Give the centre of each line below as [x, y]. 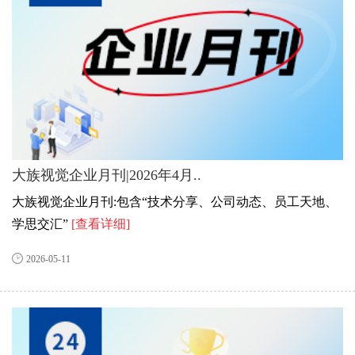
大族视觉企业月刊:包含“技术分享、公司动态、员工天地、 [175, 202]
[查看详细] [101, 224]
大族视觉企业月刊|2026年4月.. [107, 176]
